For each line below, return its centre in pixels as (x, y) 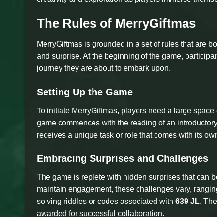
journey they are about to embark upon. (104, 68)
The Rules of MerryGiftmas (116, 23)
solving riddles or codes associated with (106, 201)
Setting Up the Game (85, 92)
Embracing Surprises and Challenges (123, 159)
